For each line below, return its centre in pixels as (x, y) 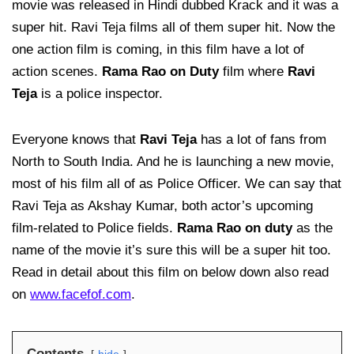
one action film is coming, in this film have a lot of (158, 50)
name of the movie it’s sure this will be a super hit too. (171, 250)
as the (314, 228)
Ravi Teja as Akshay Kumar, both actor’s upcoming (162, 206)
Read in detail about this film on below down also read (170, 273)
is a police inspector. (102, 94)
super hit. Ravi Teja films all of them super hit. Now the (173, 28)
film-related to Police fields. (92, 228)
